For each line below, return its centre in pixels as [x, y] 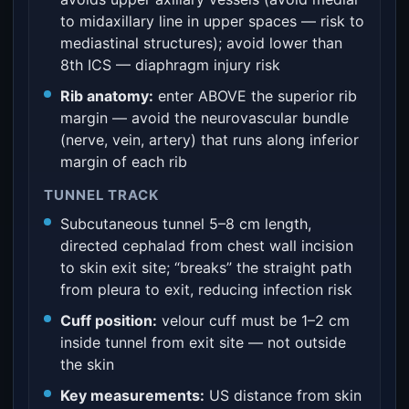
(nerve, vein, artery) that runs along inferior [210, 140]
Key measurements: [132, 395]
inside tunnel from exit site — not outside [203, 342]
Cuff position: [109, 320]
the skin [87, 364]
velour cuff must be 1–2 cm [253, 320]
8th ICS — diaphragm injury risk [170, 65]
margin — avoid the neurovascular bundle [204, 118]
